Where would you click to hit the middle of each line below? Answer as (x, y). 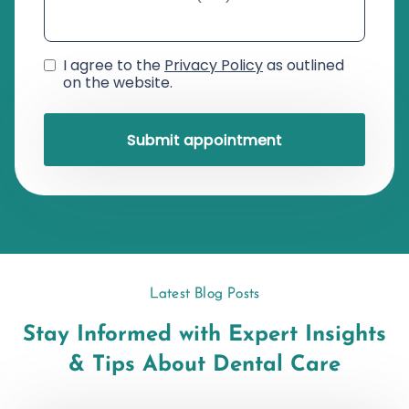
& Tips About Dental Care (204, 365)
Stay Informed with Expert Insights (204, 335)
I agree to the (114, 66)
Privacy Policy (214, 66)
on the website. (118, 83)
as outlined (304, 66)
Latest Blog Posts (204, 294)
